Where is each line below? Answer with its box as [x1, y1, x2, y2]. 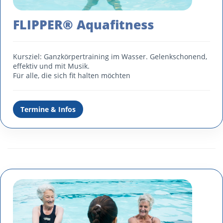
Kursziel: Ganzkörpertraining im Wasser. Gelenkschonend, [13, 52, 207, 61]
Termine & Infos [20, 104, 76, 114]
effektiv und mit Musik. [13, 61, 92, 71]
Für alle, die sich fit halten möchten [13, 71, 130, 80]
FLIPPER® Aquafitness [13, 16, 154, 33]
